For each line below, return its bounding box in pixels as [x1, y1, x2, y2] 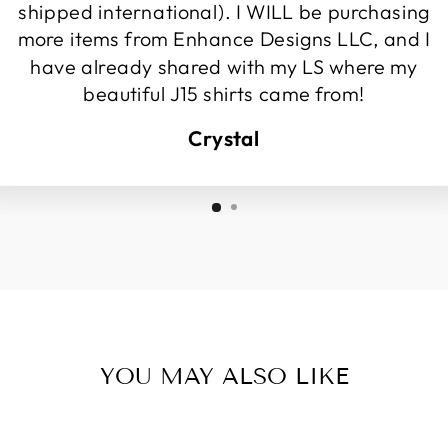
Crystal [188, 124, 260, 152]
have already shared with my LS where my [30, 53, 418, 79]
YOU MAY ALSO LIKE [99, 361, 349, 390]
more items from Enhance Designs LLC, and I [17, 25, 431, 52]
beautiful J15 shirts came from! [83, 80, 365, 107]
